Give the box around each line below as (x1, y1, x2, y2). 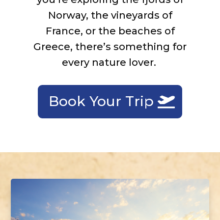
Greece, (33, 41, 75, 53)
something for (111, 41, 187, 53)
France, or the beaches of (45, 25, 175, 37)
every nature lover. (61, 56, 156, 68)
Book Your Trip (48, 93, 154, 110)
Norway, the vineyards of (48, 9, 172, 21)
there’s (75, 41, 111, 53)
